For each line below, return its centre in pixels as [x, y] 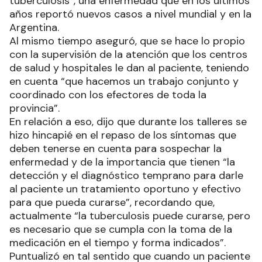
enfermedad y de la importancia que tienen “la [122, 162]
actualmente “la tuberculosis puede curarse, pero [130, 216]
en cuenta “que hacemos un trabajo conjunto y [124, 82]
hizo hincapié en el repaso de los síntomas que [123, 135]
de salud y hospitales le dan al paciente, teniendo [129, 68]
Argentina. [34, 28]
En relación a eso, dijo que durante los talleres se [128, 122]
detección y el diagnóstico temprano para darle [126, 176]
